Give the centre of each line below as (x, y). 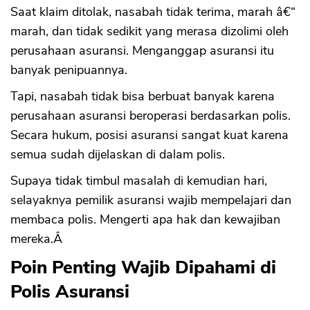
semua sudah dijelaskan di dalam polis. (118, 155)
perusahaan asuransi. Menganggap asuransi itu (142, 51)
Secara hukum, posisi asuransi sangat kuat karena (149, 135)
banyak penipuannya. (69, 70)
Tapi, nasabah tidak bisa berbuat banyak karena (143, 97)
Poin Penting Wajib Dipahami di (143, 268)
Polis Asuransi (70, 292)
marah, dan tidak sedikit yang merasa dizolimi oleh (149, 31)
